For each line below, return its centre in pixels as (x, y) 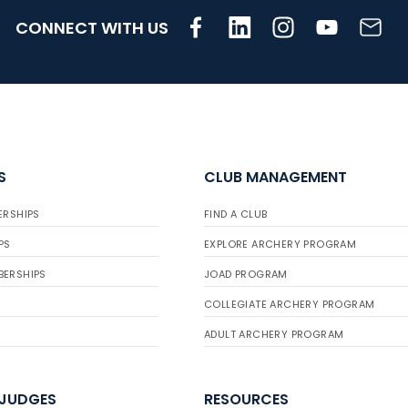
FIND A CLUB (236, 214)
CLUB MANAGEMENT (275, 177)
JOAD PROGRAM (246, 274)
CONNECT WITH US (92, 28)
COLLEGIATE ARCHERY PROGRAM (290, 304)
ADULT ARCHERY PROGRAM (274, 334)
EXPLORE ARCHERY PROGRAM (280, 244)
